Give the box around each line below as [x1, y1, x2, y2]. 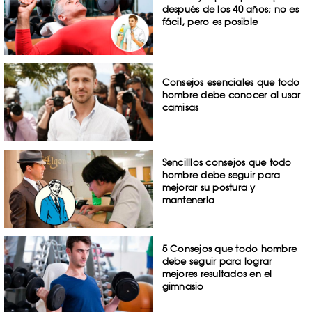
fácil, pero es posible [162, 15, 258, 27]
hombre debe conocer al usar [162, 89, 301, 101]
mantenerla [162, 194, 215, 206]
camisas [162, 102, 199, 114]
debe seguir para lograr [162, 255, 272, 267]
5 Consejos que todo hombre [162, 242, 297, 254]
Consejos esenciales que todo [162, 77, 300, 88]
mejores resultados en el [162, 267, 272, 279]
